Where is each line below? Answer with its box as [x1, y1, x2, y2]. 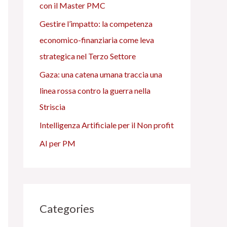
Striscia [40, 102, 65, 111]
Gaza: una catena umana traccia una [40, 69, 162, 79]
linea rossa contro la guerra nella [40, 86, 150, 95]
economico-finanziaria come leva [40, 35, 154, 45]
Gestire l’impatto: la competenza [40, 19, 153, 28]
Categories [40, 202, 94, 215]
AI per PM [40, 138, 75, 148]
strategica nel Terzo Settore [40, 51, 136, 61]
